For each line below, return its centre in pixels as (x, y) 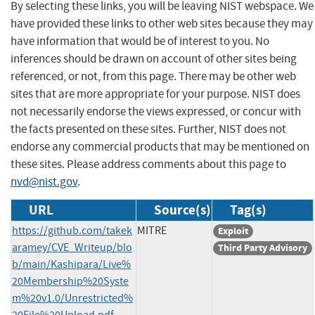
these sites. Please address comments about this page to (148, 164)
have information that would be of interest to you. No (140, 41)
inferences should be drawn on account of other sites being (154, 58)
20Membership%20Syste (70, 281)
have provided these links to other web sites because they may (162, 23)
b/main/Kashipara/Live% (71, 264)
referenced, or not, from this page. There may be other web (153, 76)
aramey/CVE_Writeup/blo (72, 247)
